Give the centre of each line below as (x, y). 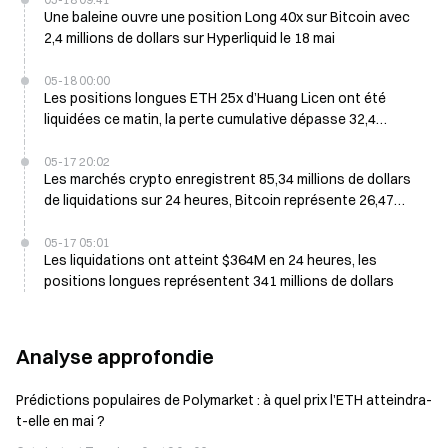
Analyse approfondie (115, 356)
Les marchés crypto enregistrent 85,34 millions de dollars (227, 179)
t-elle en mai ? (60, 421)
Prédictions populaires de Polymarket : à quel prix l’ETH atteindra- (224, 400)
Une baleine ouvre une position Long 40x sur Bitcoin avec (227, 17)
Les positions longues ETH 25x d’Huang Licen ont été (215, 98)
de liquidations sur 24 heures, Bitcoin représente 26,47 (219, 200)
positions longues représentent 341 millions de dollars (219, 281)
